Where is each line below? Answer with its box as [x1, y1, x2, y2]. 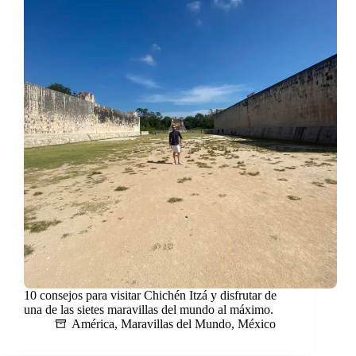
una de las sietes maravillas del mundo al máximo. [24, 303, 273, 317]
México [238, 317, 276, 331]
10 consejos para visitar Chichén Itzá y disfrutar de [24, 288, 277, 303]
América [72, 317, 114, 331]
